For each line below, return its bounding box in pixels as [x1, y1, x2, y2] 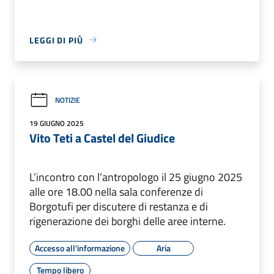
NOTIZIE [55, 94, 80, 106]
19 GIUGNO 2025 [29, 117, 84, 129]
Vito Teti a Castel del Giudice [29, 128, 175, 147]
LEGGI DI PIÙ [29, 33, 83, 46]
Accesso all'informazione [35, 241, 125, 254]
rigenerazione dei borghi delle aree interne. [29, 212, 226, 229]
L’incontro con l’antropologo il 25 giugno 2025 [29, 168, 242, 185]
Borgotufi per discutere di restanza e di [29, 198, 208, 215]
